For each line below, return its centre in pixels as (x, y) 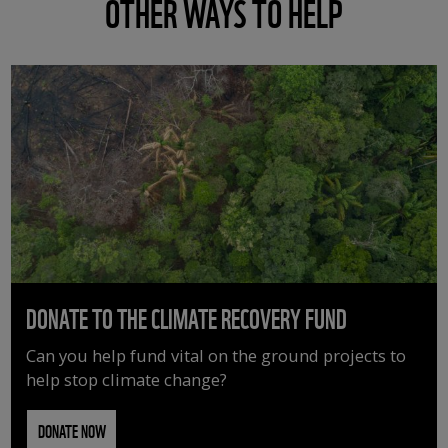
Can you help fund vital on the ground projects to (216, 355)
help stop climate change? (127, 379)
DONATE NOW (71, 429)
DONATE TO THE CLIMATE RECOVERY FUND (187, 316)
